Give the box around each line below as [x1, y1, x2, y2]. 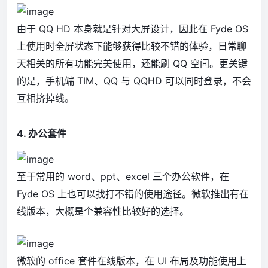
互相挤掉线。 [17, 92, 74, 104]
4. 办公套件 [17, 127, 66, 139]
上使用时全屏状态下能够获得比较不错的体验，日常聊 [17, 39, 246, 52]
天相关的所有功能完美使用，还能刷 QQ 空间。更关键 [17, 57, 248, 69]
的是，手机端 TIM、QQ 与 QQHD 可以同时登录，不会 [17, 74, 251, 87]
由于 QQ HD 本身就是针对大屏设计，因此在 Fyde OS [17, 22, 248, 35]
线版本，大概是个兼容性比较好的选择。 [17, 205, 189, 217]
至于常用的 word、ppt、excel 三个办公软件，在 [17, 170, 229, 182]
